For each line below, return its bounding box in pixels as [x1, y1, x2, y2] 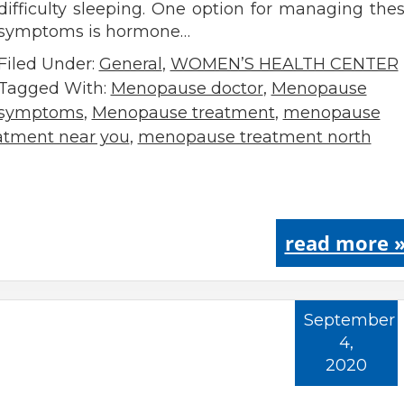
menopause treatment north [137, 127, 372, 147]
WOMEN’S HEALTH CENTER [170, 54, 399, 74]
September [303, 310, 395, 330]
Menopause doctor [110, 78, 263, 98]
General [98, 54, 162, 74]
